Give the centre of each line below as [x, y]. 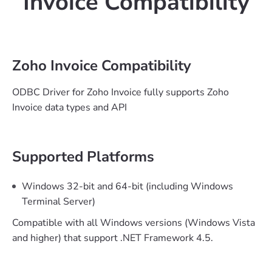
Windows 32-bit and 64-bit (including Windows [127, 186]
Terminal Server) [59, 202]
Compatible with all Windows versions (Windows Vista [134, 223]
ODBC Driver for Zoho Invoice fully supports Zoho [121, 92]
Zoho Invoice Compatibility [102, 66]
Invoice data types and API [70, 107]
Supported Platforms [83, 157]
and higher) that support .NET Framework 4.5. [113, 238]
